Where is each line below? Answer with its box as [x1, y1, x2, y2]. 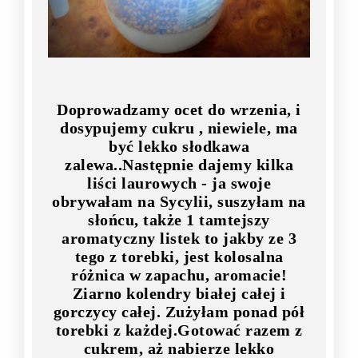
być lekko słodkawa [109, 137, 249, 156]
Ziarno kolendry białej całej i [72, 284, 286, 303]
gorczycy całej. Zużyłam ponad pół [53, 303, 305, 321]
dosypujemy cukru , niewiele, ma [60, 119, 298, 137]
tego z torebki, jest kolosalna [74, 248, 284, 266]
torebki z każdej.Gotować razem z [55, 321, 303, 340]
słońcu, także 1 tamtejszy [88, 211, 270, 229]
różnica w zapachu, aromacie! [71, 266, 287, 284]
